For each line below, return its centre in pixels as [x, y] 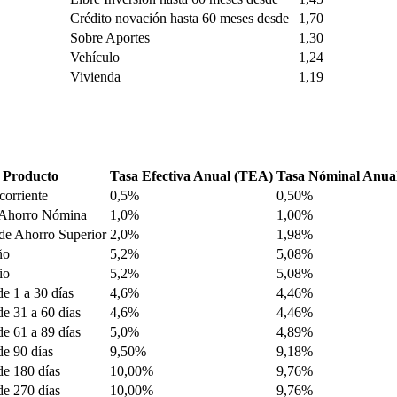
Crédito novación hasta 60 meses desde [179, 18]
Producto [30, 176]
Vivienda [95, 76]
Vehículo [95, 57]
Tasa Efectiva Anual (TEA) [191, 176]
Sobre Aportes [110, 37]
